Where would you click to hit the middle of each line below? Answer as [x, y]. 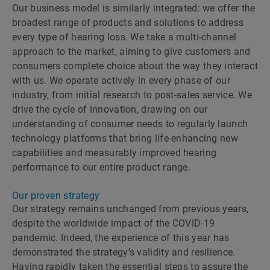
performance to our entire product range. [102, 167]
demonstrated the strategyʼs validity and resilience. [124, 252]
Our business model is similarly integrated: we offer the [134, 8]
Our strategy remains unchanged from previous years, [130, 209]
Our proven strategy [56, 196]
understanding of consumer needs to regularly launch [130, 124]
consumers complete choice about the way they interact [135, 66]
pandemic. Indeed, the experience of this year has [121, 238]
